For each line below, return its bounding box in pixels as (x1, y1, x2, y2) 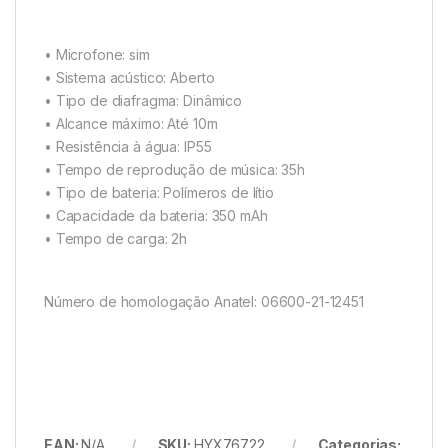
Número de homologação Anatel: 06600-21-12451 (44, 292, 364, 310)
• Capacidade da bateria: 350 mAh (44, 207, 268, 224)
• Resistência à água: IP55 (44, 138, 212, 155)
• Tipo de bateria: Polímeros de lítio (44, 184, 274, 201)
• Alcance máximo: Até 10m (44, 115, 218, 132)
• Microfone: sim (44, 46, 150, 63)
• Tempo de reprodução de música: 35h (44, 161, 305, 178)
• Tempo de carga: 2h (44, 230, 188, 247)
